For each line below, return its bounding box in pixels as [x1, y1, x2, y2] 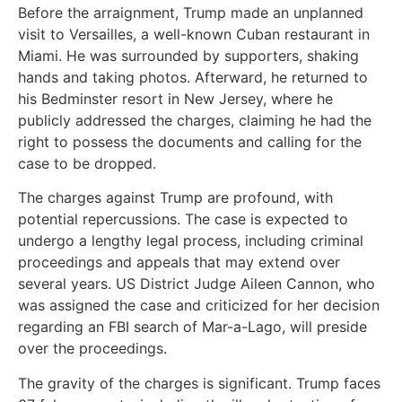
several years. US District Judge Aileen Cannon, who [18, 275, 375, 293]
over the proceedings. [18, 339, 167, 358]
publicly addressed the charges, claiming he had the [18, 110, 371, 129]
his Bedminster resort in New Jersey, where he [18, 89, 333, 108]
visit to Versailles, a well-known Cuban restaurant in [18, 24, 370, 43]
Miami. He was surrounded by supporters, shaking [18, 46, 359, 65]
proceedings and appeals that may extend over [18, 253, 340, 272]
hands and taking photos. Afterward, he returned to [18, 67, 368, 86]
